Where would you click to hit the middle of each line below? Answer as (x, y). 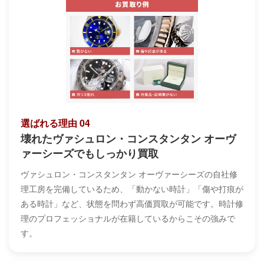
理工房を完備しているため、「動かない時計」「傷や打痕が (132, 188)
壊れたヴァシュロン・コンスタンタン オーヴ (128, 138)
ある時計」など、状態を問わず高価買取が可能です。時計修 (132, 203)
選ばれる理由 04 (55, 123)
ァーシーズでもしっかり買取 (90, 153)
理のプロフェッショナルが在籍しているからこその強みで (128, 218)
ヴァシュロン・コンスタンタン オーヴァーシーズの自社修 (129, 174)
